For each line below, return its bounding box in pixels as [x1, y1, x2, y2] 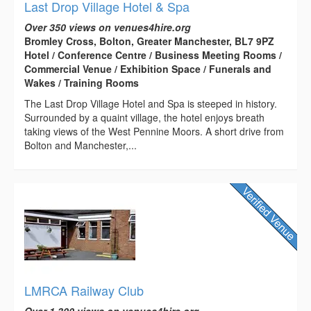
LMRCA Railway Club [24, 281, 144, 300]
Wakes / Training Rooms [24, 76, 139, 90]
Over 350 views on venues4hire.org [24, 20, 191, 35]
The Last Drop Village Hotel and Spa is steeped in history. [24, 96, 277, 111]
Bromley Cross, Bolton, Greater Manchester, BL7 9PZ [24, 34, 274, 49]
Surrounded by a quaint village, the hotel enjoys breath [24, 110, 264, 125]
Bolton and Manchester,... [24, 138, 137, 153]
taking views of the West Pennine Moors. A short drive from [24, 124, 284, 139]
